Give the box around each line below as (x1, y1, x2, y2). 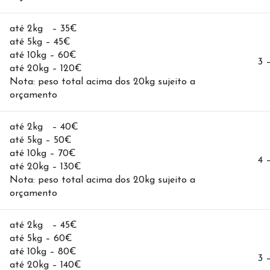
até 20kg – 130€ (10, 162, 81, 172)
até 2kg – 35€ (10, 24, 77, 34)
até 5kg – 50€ (10, 136, 72, 145)
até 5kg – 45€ (10, 37, 71, 47)
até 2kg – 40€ (10, 122, 78, 132)
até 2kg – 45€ (10, 221, 77, 230)
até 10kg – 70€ (10, 149, 76, 159)
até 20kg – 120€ (10, 64, 82, 74)
